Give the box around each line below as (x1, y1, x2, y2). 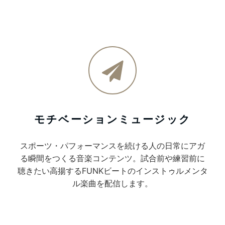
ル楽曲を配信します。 (72, 178, 153, 188)
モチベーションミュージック (34, 113, 191, 126)
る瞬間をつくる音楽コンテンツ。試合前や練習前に (20, 153, 205, 163)
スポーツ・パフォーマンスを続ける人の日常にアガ (20, 141, 205, 151)
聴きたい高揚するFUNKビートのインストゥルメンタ (17, 166, 208, 176)
